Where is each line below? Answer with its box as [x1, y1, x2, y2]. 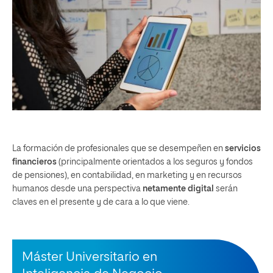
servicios [225, 144, 261, 154]
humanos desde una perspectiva [12, 185, 141, 194]
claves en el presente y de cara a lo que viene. [12, 198, 190, 207]
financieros [12, 158, 57, 167]
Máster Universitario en [22, 251, 157, 264]
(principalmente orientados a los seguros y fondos [57, 158, 253, 167]
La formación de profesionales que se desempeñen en [12, 144, 225, 154]
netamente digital [141, 185, 216, 194]
